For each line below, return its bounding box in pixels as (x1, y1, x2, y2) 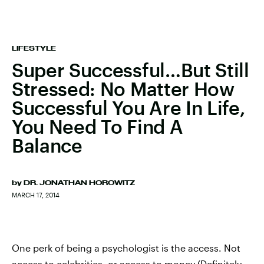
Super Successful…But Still (12, 59, 249, 81)
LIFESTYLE (12, 45, 56, 52)
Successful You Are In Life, (12, 97, 245, 118)
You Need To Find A (12, 115, 183, 137)
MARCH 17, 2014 (12, 191, 60, 199)
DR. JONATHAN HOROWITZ (24, 179, 135, 186)
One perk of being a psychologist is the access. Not (12, 242, 240, 253)
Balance (12, 134, 82, 156)
